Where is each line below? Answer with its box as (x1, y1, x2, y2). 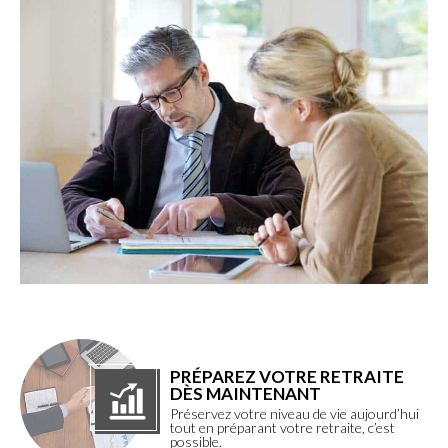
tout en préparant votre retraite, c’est (170, 419, 395, 437)
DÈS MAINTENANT (170, 383, 321, 405)
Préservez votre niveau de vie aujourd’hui (170, 405, 419, 423)
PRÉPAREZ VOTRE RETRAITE (170, 366, 404, 388)
